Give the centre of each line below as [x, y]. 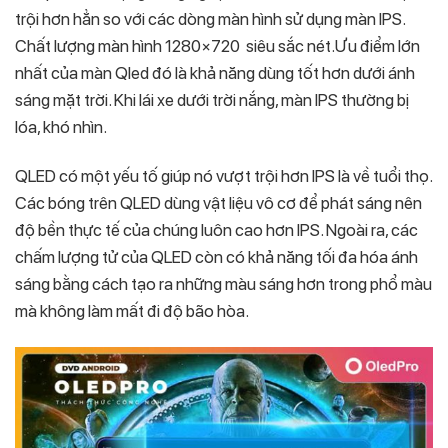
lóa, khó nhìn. [61, 126]
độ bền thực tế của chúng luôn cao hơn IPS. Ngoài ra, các [216, 229]
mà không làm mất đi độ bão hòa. [132, 310]
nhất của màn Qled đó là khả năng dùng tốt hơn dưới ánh [215, 72]
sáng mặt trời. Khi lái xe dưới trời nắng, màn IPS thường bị [212, 99]
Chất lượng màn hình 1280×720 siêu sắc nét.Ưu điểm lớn [217, 45]
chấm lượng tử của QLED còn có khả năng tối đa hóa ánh [216, 256]
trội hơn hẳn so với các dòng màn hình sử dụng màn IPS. [210, 18]
